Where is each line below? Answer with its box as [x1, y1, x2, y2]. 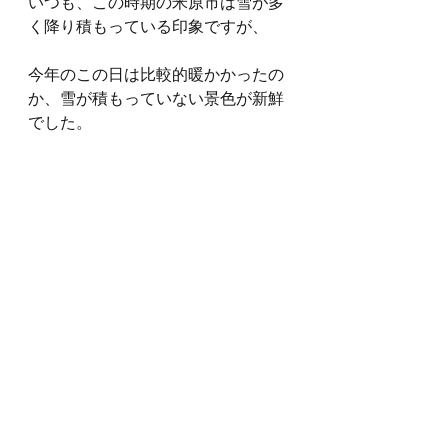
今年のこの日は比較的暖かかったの [28, 67, 284, 84]
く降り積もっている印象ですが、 [28, 19, 268, 36]
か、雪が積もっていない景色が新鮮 [28, 91, 284, 108]
